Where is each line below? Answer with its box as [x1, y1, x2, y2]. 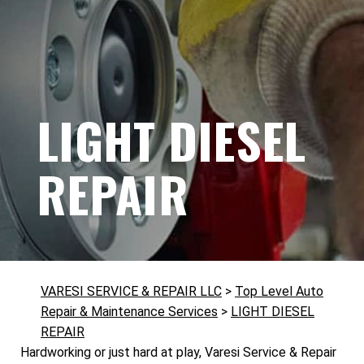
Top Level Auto [235, 284, 323, 300]
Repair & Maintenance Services [41, 304, 218, 320]
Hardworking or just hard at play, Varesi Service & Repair [20, 344, 336, 361]
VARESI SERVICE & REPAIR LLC [41, 284, 222, 300]
